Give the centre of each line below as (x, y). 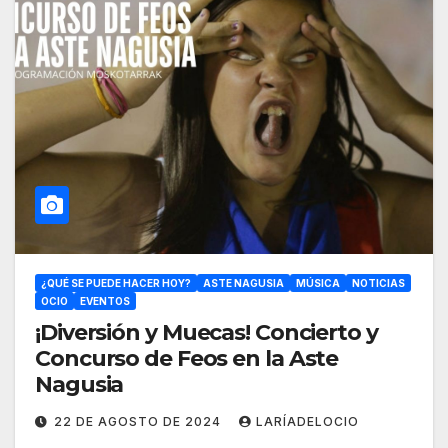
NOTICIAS (378, 283)
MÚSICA (318, 283)
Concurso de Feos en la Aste (187, 359)
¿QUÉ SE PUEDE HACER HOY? (116, 283)
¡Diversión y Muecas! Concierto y (206, 333)
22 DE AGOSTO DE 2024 (139, 422)
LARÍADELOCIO (307, 422)
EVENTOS (105, 301)
